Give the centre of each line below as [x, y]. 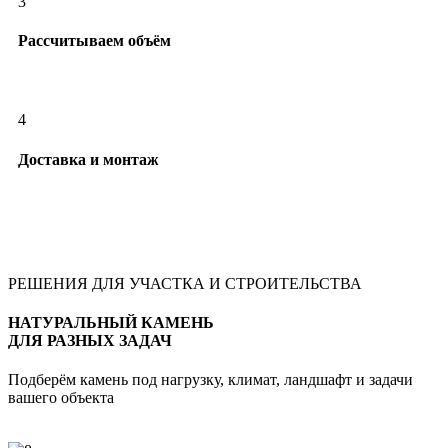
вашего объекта [61, 398]
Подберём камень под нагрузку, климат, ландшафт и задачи [210, 380]
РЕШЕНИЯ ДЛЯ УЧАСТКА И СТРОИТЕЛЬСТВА [185, 283]
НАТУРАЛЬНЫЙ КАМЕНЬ [111, 323]
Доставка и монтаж [88, 159]
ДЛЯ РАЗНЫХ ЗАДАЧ [90, 341]
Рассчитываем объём [94, 41]
